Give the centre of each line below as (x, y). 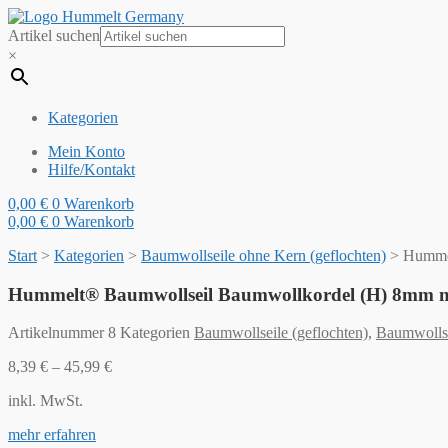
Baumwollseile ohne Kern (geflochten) (263, 255)
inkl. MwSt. (45, 401)
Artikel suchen (54, 35)
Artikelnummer (58, 333)
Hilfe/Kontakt (91, 169)
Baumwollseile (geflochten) (281, 333)
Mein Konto (86, 151)
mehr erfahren (52, 435)
